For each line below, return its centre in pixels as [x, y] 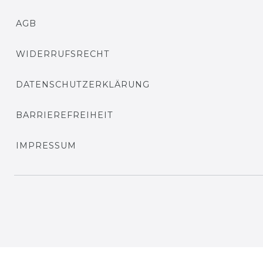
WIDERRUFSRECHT [63, 54]
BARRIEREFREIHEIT [65, 115]
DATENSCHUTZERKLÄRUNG [83, 84]
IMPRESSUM [46, 145]
